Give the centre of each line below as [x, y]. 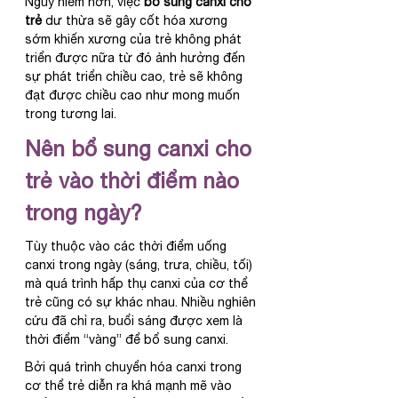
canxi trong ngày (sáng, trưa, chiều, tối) [140, 265]
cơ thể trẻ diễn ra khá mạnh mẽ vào [130, 386]
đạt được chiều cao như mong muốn [134, 96]
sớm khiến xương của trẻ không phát [135, 40]
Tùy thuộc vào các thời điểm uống [127, 247]
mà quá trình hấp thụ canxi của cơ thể [138, 284]
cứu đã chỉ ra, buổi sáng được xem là [135, 321]
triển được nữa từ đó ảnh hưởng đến [137, 58]
